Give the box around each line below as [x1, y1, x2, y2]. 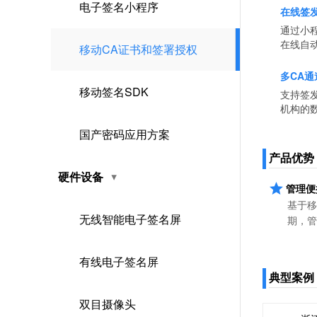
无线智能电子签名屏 [79, 211, 181, 227]
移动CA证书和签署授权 [79, 41, 197, 57]
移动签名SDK [79, 83, 149, 100]
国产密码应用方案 [79, 126, 170, 142]
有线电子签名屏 [79, 253, 158, 270]
